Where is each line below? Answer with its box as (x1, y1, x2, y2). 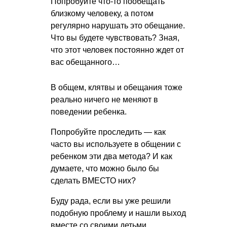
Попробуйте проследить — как (51, 127, 166, 136)
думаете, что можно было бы (51, 164, 159, 173)
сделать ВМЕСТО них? (51, 176, 136, 185)
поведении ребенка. (51, 107, 127, 116)
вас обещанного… (51, 57, 120, 66)
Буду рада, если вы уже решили (51, 196, 171, 205)
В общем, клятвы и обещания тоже (51, 83, 182, 92)
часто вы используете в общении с (51, 139, 181, 148)
